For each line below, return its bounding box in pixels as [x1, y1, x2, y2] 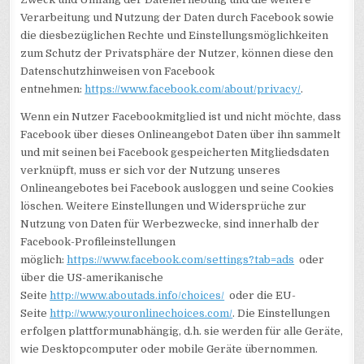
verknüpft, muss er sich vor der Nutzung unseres [20, 163, 281, 176]
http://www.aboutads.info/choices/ [50, 288, 225, 301]
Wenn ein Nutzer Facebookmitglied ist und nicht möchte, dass [20, 110, 342, 123]
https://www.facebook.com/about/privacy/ [84, 82, 301, 95]
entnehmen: [20, 82, 85, 95]
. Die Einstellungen [232, 306, 331, 319]
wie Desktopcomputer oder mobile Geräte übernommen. [20, 342, 318, 355]
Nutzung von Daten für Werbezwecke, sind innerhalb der [20, 217, 320, 230]
